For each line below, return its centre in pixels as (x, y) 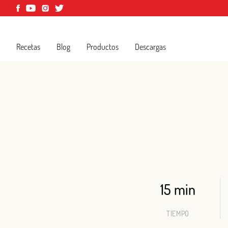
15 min (178, 189)
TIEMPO (178, 213)
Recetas (28, 47)
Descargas (150, 47)
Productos (103, 47)
